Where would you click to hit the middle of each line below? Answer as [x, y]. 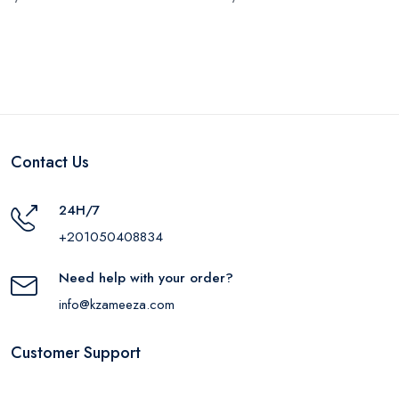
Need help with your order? [146, 277]
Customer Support [76, 352]
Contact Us [50, 162]
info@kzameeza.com [117, 304]
